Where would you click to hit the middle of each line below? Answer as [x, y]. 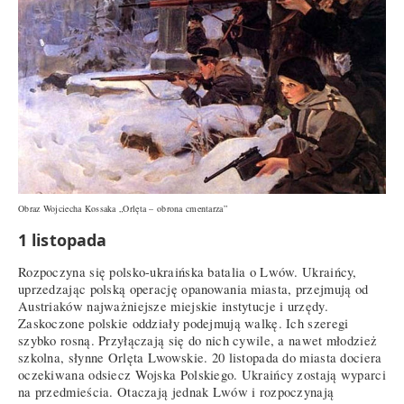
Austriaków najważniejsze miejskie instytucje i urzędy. [173, 307]
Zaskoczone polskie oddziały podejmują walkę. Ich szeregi [184, 324]
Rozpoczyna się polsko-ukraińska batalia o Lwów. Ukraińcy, [188, 272]
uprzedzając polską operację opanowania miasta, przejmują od [193, 289]
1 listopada [63, 239]
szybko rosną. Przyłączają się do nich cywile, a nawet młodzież [198, 341]
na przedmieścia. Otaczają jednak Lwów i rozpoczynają [176, 392]
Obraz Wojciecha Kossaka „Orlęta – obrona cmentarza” [123, 209]
